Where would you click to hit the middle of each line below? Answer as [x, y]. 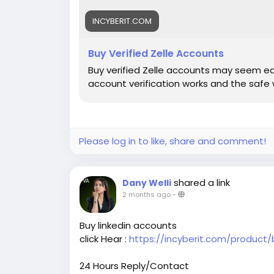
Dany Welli [147, 183]
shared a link [202, 183]
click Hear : [104, 239]
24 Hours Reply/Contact [134, 266]
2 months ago [146, 194]
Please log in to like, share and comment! [172, 141]
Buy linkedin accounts [128, 225]
